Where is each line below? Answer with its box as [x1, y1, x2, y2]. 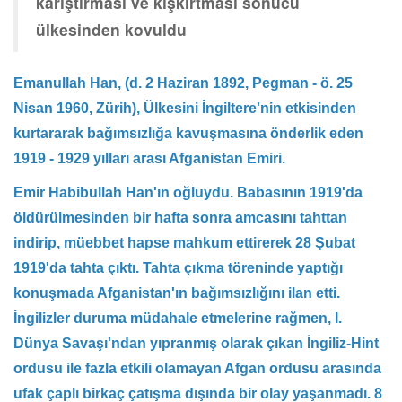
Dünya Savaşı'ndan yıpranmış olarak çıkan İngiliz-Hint [13, 336, 379, 352]
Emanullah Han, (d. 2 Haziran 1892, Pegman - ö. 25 [13, 75, 353, 92]
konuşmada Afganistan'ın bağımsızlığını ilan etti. [13, 285, 340, 301]
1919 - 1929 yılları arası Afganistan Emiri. [13, 151, 285, 167]
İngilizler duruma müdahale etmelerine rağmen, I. [13, 310, 342, 327]
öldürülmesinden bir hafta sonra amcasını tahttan [13, 210, 347, 226]
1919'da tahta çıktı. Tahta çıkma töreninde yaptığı [13, 260, 343, 276]
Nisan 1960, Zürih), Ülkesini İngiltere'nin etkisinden [13, 100, 356, 117]
